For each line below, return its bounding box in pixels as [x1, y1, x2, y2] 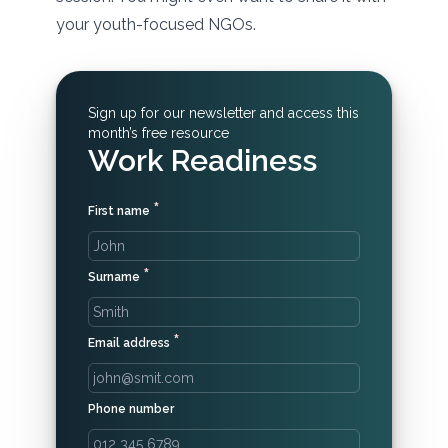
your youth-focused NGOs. [56, 15, 256, 34]
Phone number [88, 402, 174, 416]
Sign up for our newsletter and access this [88, 105, 359, 121]
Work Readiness [88, 143, 317, 178]
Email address [88, 336, 173, 350]
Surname [88, 270, 143, 284]
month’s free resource [88, 125, 229, 141]
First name [88, 204, 153, 218]
